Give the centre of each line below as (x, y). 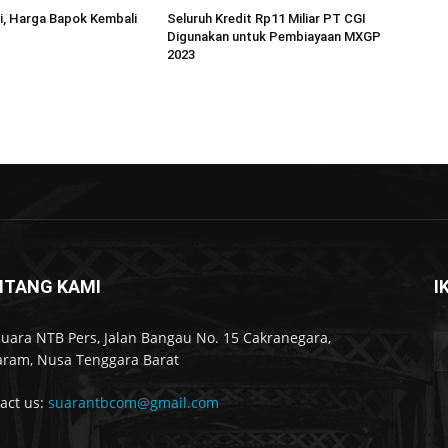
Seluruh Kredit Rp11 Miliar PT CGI (267, 18)
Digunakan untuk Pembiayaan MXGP (274, 36)
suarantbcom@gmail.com (133, 402)
